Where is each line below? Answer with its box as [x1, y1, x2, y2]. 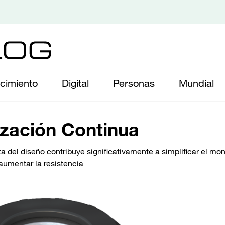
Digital [62, 77, 89, 89]
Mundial [179, 77, 214, 89]
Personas [113, 77, 155, 89]
